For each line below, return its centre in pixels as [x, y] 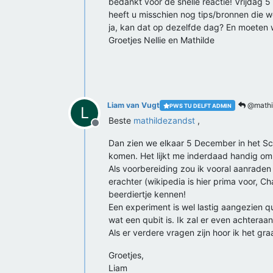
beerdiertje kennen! [147, 194]
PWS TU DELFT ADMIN [200, 105]
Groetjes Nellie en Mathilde [161, 40]
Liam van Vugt [133, 105]
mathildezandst [164, 120]
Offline [110, 129]
